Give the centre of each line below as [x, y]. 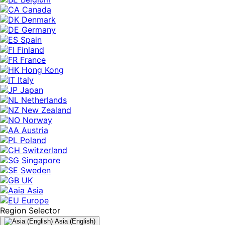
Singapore [41, 160]
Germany [39, 29]
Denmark [39, 19]
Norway [37, 120]
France [33, 60]
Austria [35, 130]
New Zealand [46, 110]
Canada [37, 9]
